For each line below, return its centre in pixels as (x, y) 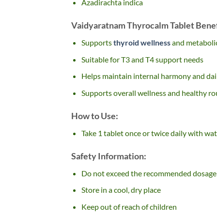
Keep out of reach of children (129, 206)
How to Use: (95, 116)
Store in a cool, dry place (121, 190)
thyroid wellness (142, 43)
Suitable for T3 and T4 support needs (142, 59)
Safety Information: (109, 156)
